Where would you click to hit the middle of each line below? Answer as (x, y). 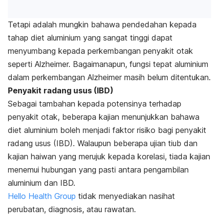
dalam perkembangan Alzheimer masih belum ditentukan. (109, 77)
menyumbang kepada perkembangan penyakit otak (100, 51)
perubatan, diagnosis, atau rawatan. (72, 209)
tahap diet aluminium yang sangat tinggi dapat (90, 37)
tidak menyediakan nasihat (125, 196)
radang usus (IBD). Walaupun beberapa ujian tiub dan (103, 143)
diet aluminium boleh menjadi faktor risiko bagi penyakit (107, 130)
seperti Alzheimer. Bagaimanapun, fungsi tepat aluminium (108, 64)
